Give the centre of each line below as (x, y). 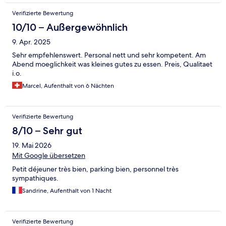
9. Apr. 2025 (31, 42)
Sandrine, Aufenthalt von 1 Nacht (67, 191)
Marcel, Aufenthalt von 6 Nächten (68, 86)
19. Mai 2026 (32, 146)
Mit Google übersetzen (49, 156)
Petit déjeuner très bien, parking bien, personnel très (95, 169)
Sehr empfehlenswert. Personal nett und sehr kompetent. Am (109, 55)
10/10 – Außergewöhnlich (70, 27)
